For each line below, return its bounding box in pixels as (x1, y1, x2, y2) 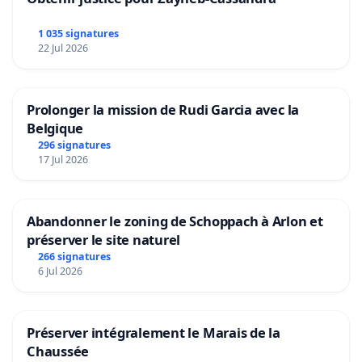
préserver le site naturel (27, 229, 181, 249)
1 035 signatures (37, 27, 119, 41)
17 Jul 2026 (37, 152, 88, 166)
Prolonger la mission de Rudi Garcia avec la (27, 100, 300, 120)
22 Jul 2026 (37, 41, 88, 56)
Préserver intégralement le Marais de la (27, 322, 280, 342)
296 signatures (37, 137, 111, 152)
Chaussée (27, 341, 90, 360)
